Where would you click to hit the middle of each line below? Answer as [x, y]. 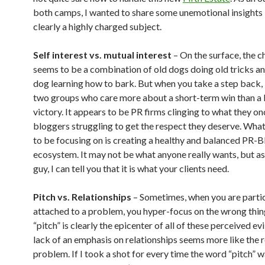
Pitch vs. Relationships [82, 197]
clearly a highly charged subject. [97, 26]
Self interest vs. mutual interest [102, 55]
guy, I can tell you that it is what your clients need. [131, 168]
